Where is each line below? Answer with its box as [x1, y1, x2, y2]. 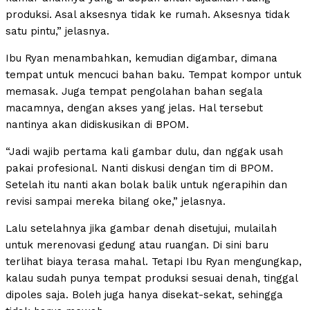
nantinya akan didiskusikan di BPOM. [6, 118, 189, 131]
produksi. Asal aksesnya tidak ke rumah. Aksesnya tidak [6, 8, 290, 21]
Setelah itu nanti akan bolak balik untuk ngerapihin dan [6, 178, 287, 191]
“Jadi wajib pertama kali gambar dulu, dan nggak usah [6, 145, 283, 158]
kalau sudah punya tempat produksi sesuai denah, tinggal [6, 271, 298, 284]
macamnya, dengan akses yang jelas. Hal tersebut [6, 101, 263, 114]
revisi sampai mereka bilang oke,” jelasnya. [6, 194, 226, 208]
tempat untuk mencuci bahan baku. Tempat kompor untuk [6, 68, 302, 81]
